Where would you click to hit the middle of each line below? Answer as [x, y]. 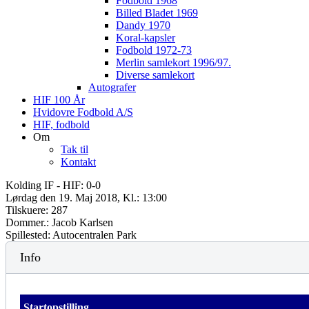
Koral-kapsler [146, 38]
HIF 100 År [59, 100]
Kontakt [78, 162]
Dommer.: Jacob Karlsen [59, 222]
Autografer [112, 87]
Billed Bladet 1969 [157, 13]
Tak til [74, 149]
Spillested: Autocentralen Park [71, 235]
